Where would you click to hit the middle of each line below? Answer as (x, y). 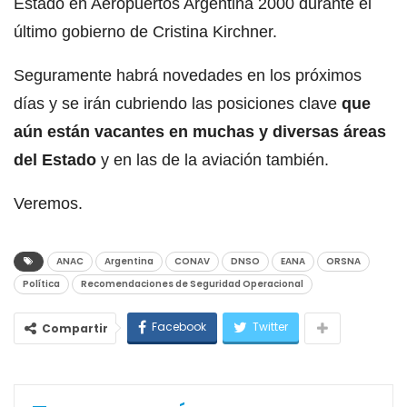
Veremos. (48, 203)
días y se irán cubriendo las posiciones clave (178, 103)
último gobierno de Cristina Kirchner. (145, 31)
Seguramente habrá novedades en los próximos (188, 75)
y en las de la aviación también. (213, 159)
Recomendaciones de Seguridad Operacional (192, 283)
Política (41, 283)
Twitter (270, 326)
